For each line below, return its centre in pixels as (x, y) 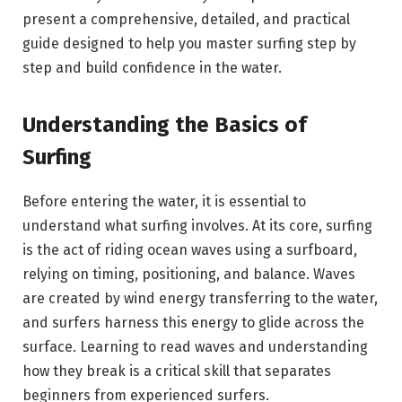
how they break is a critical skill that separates (177, 371)
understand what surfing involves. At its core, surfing (197, 225)
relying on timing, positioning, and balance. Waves (189, 274)
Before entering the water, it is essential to (164, 201)
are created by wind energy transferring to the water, (200, 298)
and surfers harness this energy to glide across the (193, 322)
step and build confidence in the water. (152, 67)
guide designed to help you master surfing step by (189, 43)
